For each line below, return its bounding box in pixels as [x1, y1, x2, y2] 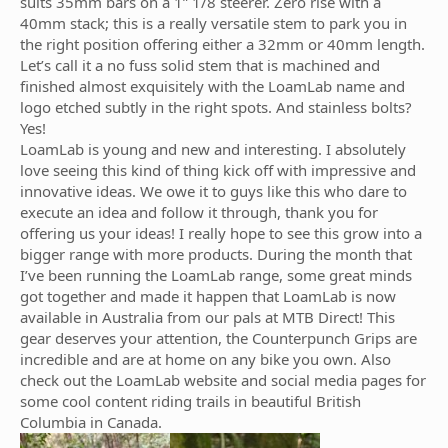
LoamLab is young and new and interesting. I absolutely [20, 139, 406, 159]
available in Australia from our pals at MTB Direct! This [20, 307, 395, 327]
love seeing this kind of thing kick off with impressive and [20, 160, 416, 180]
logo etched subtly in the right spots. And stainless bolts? [20, 97, 412, 117]
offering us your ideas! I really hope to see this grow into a [20, 223, 422, 243]
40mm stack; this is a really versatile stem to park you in [20, 13, 407, 33]
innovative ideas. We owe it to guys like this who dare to [20, 181, 407, 201]
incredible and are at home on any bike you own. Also [20, 349, 391, 369]
